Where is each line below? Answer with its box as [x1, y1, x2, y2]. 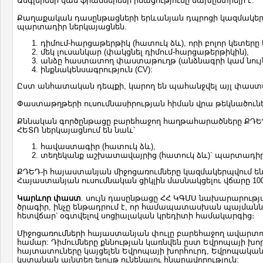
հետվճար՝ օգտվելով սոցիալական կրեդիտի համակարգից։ [17, 211, 254, 220]
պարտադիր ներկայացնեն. [17, 22, 127, 31]
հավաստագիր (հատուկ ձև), [41, 142, 156, 151]
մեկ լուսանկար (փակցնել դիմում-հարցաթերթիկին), [41, 48, 249, 56]
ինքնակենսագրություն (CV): [41, 65, 153, 74]
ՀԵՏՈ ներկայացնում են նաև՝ [17, 126, 135, 134]
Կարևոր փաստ [17, 194, 81, 203]
